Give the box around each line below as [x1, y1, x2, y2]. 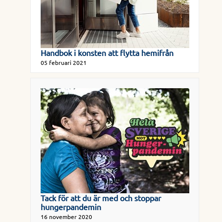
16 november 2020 [40, 213, 92, 221]
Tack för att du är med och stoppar [40, 193, 161, 203]
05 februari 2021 [40, 58, 87, 66]
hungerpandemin [40, 202, 101, 212]
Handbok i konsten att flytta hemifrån [40, 48, 173, 57]
